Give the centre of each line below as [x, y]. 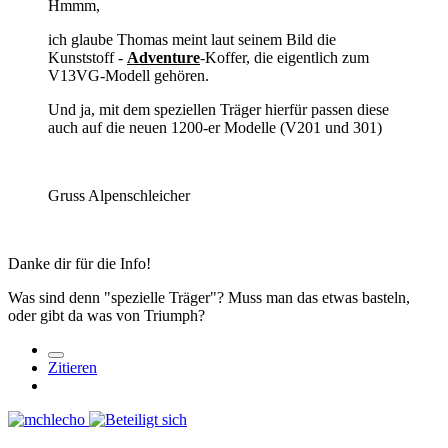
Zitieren [72, 367]
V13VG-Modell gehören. [128, 75]
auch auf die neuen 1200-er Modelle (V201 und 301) [215, 127]
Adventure [163, 57]
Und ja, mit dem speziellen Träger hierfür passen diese [218, 109]
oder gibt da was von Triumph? [106, 315]
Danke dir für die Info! [79, 263]
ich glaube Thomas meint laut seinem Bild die [192, 39]
